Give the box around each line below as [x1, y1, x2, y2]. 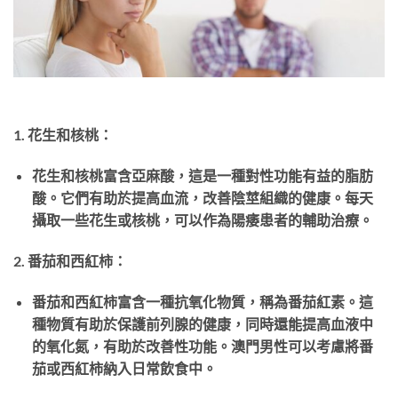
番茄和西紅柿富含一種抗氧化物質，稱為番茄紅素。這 [31, 292, 373, 310]
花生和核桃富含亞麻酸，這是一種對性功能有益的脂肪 [31, 167, 373, 185]
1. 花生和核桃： [13, 126, 113, 144]
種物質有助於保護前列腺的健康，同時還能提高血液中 [31, 314, 373, 332]
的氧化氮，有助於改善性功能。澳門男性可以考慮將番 [31, 337, 373, 354]
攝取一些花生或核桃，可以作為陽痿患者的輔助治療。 [31, 211, 373, 229]
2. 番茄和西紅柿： [13, 251, 127, 269]
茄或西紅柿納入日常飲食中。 [31, 359, 217, 377]
